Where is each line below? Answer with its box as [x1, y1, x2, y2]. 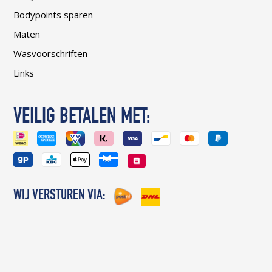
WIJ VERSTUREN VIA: [13, 189, 106, 204]
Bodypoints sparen [13, 8, 93, 21]
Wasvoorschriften [13, 47, 88, 60]
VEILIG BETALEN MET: [13, 107, 151, 129]
